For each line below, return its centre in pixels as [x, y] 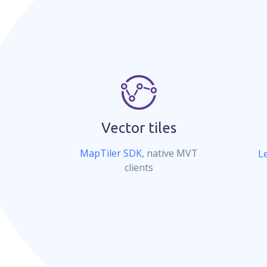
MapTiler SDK [111, 153]
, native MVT [170, 153]
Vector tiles [139, 128]
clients [139, 167]
